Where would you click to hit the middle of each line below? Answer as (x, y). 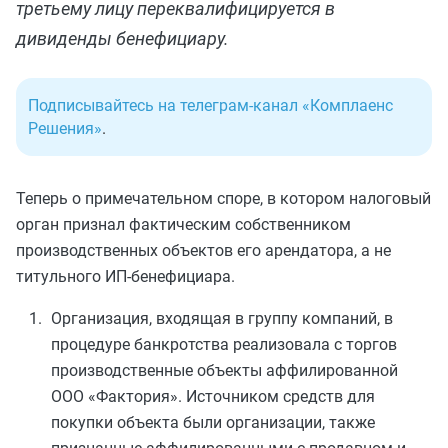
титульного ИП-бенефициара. (125, 276)
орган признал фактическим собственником (183, 224)
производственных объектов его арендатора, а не (203, 250)
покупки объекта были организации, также (213, 422)
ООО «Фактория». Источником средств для (213, 396)
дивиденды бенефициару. (122, 38)
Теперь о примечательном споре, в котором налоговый (223, 198)
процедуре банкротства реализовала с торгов (224, 344)
